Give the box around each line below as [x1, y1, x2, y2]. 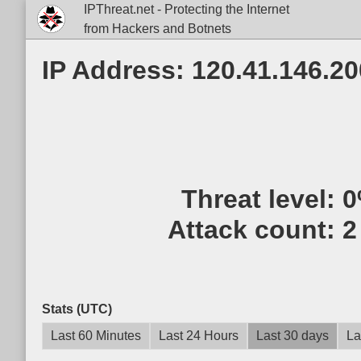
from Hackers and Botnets [83, 22, 231, 35]
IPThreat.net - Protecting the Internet [83, 2, 289, 16]
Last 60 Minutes [51, 329, 141, 342]
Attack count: [167, 215, 342, 244]
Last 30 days [256, 329, 329, 342]
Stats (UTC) [42, 302, 112, 316]
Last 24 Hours [159, 329, 239, 342]
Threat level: [180, 185, 342, 214]
